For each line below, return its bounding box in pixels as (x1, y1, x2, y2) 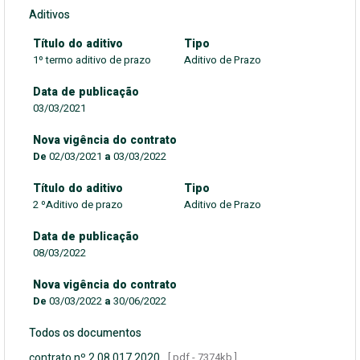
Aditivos (29, 6, 70, 23)
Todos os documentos (29, 325, 141, 342)
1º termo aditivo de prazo (33, 52, 151, 67)
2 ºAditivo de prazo (33, 197, 123, 212)
